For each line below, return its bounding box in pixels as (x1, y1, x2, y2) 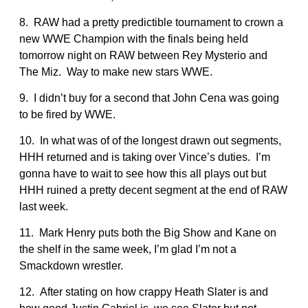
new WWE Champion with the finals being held (19, 32, 248, 45)
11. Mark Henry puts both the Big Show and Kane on (19, 226, 276, 239)
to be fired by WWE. (19, 108, 115, 120)
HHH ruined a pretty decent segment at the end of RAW (19, 184, 287, 196)
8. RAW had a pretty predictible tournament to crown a (19, 16, 283, 28)
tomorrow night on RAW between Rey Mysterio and (19, 49, 267, 61)
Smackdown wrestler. (19, 259, 123, 272)
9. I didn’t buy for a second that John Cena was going (19, 91, 279, 104)
